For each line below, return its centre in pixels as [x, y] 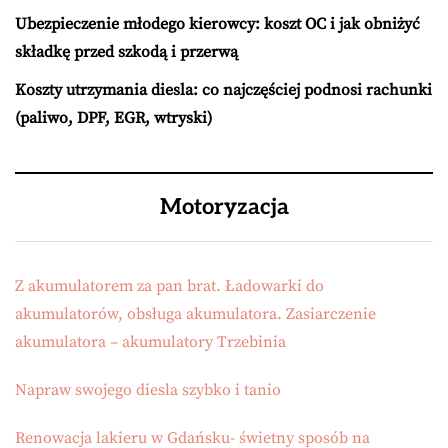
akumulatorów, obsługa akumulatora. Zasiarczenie [195, 314]
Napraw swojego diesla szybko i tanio [148, 390]
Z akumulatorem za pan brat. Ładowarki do [169, 286]
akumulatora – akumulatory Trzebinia [150, 342]
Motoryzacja [224, 207]
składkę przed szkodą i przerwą [126, 52]
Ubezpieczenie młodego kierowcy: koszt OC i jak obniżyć [217, 24]
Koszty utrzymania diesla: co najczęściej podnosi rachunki [223, 90]
